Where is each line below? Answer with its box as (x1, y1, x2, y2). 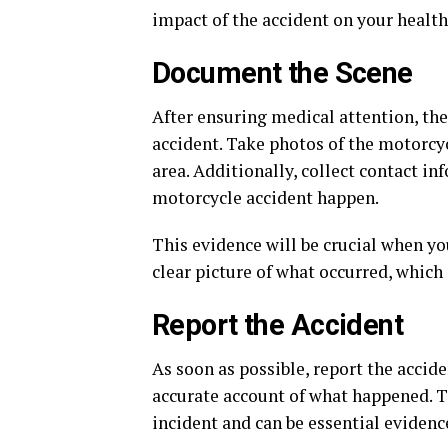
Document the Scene (152, 56, 413, 90)
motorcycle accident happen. (152, 186, 379, 209)
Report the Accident (152, 308, 404, 342)
